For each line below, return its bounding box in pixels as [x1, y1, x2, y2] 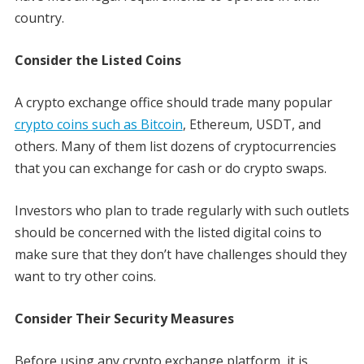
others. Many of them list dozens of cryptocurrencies [14, 137, 336, 156]
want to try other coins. [14, 267, 159, 286]
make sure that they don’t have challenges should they [14, 245, 347, 264]
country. [14, 9, 67, 28]
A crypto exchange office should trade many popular [14, 93, 332, 112]
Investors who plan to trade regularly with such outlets [14, 201, 349, 220]
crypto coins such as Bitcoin [14, 115, 183, 134]
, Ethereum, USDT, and [182, 115, 321, 134]
